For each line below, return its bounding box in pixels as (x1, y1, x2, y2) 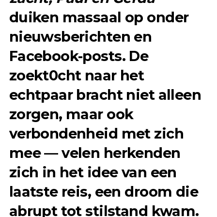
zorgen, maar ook (9, 105, 134, 123)
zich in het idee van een (9, 163, 177, 181)
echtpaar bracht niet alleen (9, 86, 201, 103)
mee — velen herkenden (9, 144, 181, 161)
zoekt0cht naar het (9, 66, 144, 84)
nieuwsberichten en (9, 28, 152, 45)
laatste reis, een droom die (9, 183, 199, 200)
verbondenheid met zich (9, 124, 184, 142)
